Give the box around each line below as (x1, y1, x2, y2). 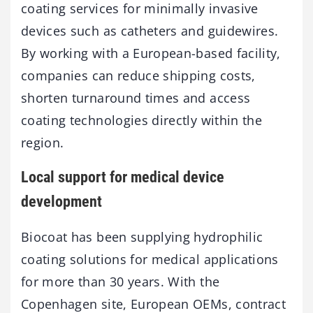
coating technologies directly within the (21, 112, 263, 129)
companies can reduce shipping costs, (21, 67, 256, 85)
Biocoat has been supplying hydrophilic (21, 228, 263, 245)
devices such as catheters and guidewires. (21, 22, 279, 40)
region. (21, 134, 64, 152)
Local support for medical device (21, 168, 224, 187)
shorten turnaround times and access (21, 89, 251, 107)
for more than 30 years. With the (21, 272, 220, 290)
